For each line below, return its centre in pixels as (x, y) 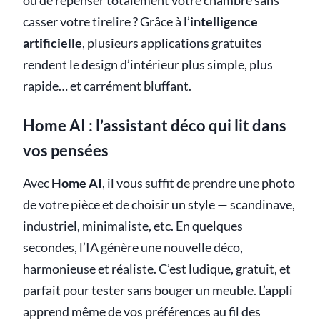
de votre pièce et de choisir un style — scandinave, (159, 204)
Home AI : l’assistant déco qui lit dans (155, 126)
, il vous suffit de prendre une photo (199, 183)
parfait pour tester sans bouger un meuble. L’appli (158, 290)
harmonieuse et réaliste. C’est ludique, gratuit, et (157, 269)
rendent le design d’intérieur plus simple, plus (148, 65)
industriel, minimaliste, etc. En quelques (133, 226)
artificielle (52, 44)
